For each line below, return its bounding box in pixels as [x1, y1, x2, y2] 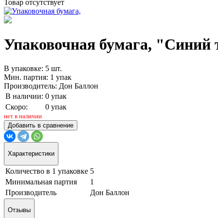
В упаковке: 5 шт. [4, 64, 62, 73]
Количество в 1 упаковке [5, 166, 88, 175]
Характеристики [8, 150, 54, 158]
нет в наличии [4, 112, 42, 120]
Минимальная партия [5, 177, 77, 186]
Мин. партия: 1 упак [4, 73, 72, 81]
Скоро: [5, 102, 28, 111]
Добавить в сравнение [8, 121, 73, 129]
